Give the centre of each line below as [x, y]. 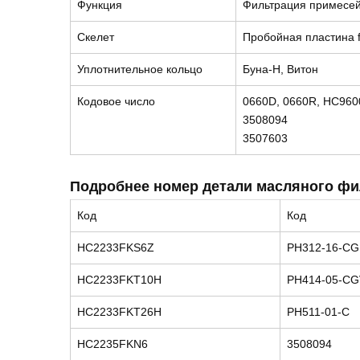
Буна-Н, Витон [280, 69]
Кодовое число [116, 101]
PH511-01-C [318, 312]
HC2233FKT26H [119, 312]
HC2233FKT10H [119, 280]
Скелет [96, 37]
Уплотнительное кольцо [140, 69]
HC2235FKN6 [112, 344]
